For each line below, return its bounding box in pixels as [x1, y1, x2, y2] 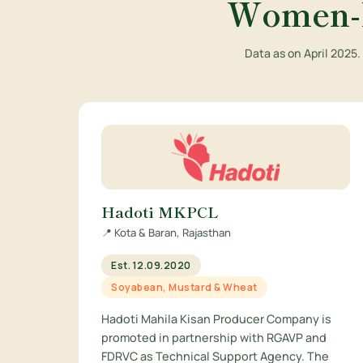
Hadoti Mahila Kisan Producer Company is [101, 311, 331, 327]
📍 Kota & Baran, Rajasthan [101, 225, 231, 240]
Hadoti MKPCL [101, 201, 219, 222]
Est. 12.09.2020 [111, 258, 191, 272]
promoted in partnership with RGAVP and [101, 330, 327, 345]
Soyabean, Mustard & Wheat [111, 280, 258, 294]
